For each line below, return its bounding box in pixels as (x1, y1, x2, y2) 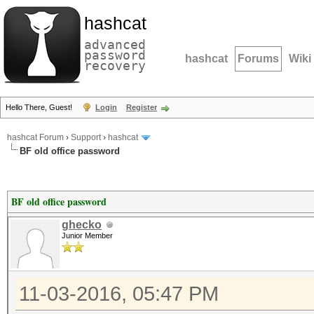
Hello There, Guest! (6, 103, 74, 111)
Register (126, 103, 157, 111)
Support (71, 132, 101, 143)
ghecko (62, 219, 102, 231)
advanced (84, 37, 146, 52)
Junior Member (62, 231, 113, 240)
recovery (84, 58, 146, 73)
